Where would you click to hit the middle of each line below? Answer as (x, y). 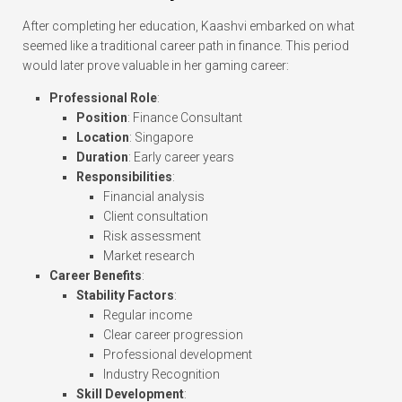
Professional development (178, 355)
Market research (149, 256)
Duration (102, 157)
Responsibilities (124, 177)
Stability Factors (125, 296)
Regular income (148, 315)
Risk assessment (152, 236)
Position (102, 118)
